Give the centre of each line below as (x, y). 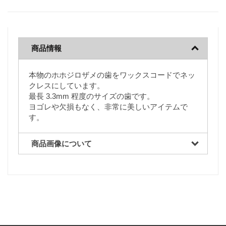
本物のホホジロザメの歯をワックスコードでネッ (112, 75)
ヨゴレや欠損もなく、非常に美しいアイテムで (108, 107)
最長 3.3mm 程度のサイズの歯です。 (92, 96)
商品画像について (62, 144)
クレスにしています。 (67, 86)
